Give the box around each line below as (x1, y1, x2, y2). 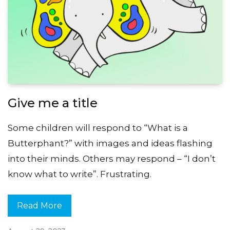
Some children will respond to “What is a (8, 123, 188, 133)
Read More (17, 200, 62, 210)
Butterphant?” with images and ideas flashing (8, 138, 213, 149)
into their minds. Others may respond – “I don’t (8, 154, 216, 164)
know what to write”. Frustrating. (8, 169, 151, 180)
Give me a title (8, 95, 98, 111)
